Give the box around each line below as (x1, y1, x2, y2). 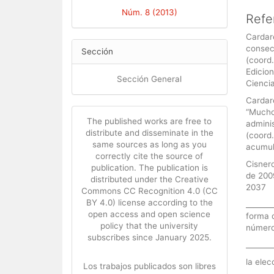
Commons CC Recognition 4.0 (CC (81, 186, 218, 196)
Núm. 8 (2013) (121, 7, 177, 17)
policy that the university (100, 221, 199, 231)
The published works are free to (87, 116, 212, 126)
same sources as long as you (92, 139, 207, 149)
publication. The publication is (91, 163, 208, 172)
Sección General (117, 74, 182, 84)
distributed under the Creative (90, 174, 209, 184)
